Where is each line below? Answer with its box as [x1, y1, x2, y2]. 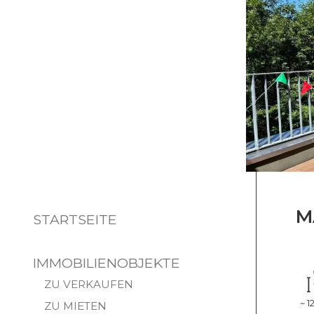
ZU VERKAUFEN [43, 278, 133, 292]
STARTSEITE [33, 211, 118, 228]
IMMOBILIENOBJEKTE [33, 254, 181, 271]
